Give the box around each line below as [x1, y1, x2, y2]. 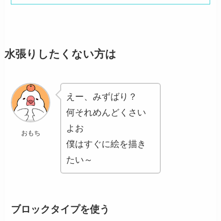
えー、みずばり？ [66, 92, 138, 102]
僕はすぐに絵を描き [66, 139, 147, 149]
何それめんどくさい [66, 108, 147, 118]
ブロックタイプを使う [11, 204, 110, 215]
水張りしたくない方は [4, 48, 116, 61]
